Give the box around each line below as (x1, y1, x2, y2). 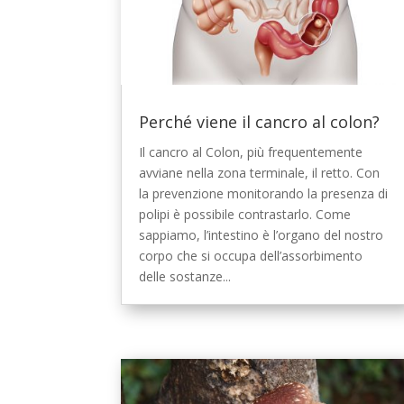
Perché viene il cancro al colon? (139, 111, 381, 133)
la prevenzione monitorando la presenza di (139, 185, 389, 203)
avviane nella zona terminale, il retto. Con (139, 164, 381, 182)
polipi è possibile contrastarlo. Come (139, 206, 352, 224)
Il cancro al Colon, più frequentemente (139, 143, 363, 161)
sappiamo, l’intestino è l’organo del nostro (139, 226, 384, 244)
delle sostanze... (139, 268, 232, 286)
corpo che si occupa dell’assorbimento (139, 247, 363, 265)
